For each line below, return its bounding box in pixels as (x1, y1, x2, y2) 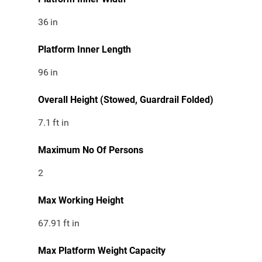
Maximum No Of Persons (38, 144, 143, 156)
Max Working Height (38, 195, 123, 206)
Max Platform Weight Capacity (38, 245, 166, 257)
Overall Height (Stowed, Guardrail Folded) (38, 94, 213, 106)
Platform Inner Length (38, 44, 131, 56)
